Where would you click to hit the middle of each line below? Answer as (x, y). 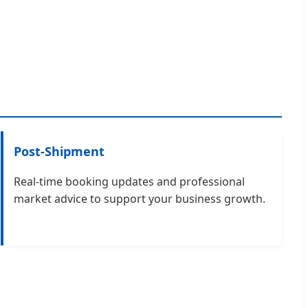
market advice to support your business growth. (139, 198)
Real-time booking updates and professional (129, 181)
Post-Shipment (59, 151)
